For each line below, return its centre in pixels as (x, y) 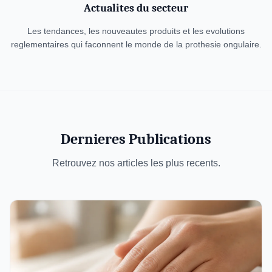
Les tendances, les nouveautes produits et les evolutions (136, 31)
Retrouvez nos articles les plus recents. (136, 163)
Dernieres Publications (136, 139)
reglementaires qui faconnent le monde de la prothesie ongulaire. (136, 44)
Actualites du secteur (136, 8)
